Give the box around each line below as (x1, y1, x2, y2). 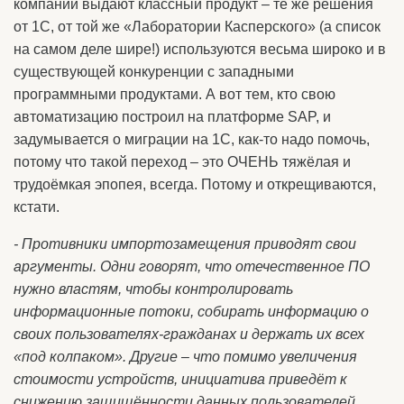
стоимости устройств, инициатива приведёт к (14, 372, 347, 387)
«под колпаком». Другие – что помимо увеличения (14, 349, 357, 364)
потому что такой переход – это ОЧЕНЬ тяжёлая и (14, 154, 351, 170)
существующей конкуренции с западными (14, 64, 294, 79)
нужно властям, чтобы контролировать (14, 281, 293, 297)
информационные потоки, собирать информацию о (14, 304, 369, 319)
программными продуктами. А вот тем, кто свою (14, 87, 335, 102)
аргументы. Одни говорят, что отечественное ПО (14, 259, 370, 274)
